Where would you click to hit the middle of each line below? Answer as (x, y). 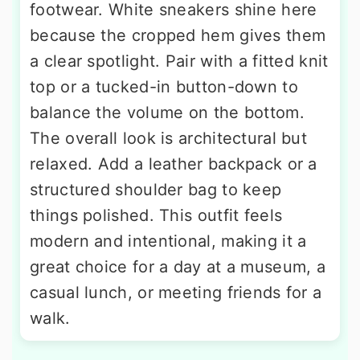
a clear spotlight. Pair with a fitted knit (179, 61)
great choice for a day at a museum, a (178, 266)
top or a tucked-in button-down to (164, 86)
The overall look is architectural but (169, 138)
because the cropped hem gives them (178, 35)
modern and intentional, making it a (168, 241)
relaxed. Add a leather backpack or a (174, 164)
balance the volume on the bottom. (167, 112)
